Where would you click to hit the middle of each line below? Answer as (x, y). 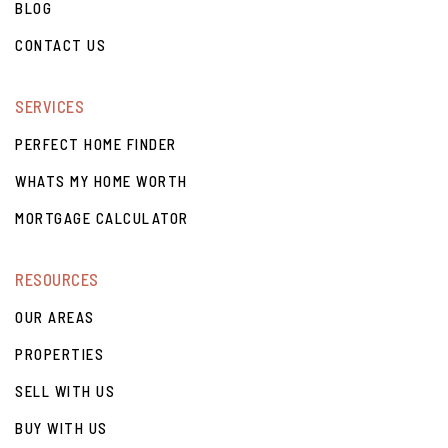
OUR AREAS (55, 317)
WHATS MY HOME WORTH (101, 181)
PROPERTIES (59, 354)
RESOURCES (57, 279)
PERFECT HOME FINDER (96, 144)
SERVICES (49, 106)
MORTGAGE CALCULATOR (102, 218)
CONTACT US (60, 45)
